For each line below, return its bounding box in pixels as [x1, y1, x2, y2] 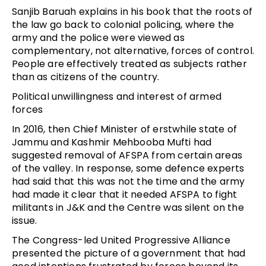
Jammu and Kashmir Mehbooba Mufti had [12, 135, 212, 149]
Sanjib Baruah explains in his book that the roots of [12, 4, 253, 18]
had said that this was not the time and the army [12, 174, 245, 188]
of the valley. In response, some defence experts [12, 161, 245, 175]
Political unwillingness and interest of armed [12, 89, 222, 103]
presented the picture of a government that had [12, 246, 246, 260]
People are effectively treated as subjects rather [12, 56, 247, 71]
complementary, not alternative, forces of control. [12, 43, 255, 58]
